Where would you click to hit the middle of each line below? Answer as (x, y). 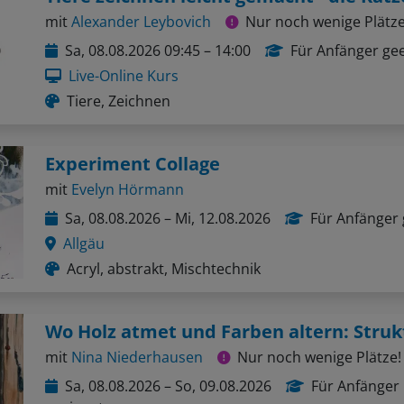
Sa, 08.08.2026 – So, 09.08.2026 (168, 376)
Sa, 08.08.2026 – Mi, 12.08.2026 (168, 208)
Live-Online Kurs (124, 65)
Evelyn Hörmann (128, 179)
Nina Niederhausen (137, 347)
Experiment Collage (133, 153)
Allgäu (84, 233)
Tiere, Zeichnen (119, 91)
